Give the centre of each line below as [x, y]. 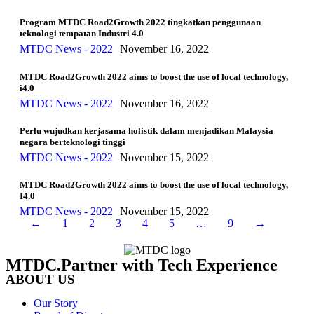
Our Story [56, 303]
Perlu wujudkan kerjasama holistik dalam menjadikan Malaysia [146, 130]
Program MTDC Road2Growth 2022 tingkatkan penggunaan [140, 22]
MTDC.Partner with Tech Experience [142, 265]
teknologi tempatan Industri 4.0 [82, 34]
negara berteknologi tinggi [73, 142]
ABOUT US [40, 280]
